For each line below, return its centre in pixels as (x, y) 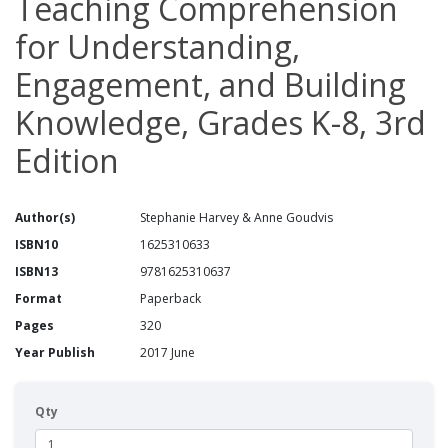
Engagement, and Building (210, 84)
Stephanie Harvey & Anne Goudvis (236, 217)
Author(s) (45, 217)
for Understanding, (157, 46)
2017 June (167, 352)
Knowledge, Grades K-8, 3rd (220, 122)
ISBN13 (36, 271)
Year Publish (55, 352)
